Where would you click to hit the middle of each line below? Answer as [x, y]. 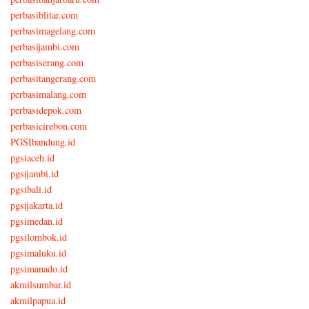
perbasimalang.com [48, 94]
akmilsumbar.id [41, 284]
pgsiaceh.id [32, 157]
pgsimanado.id [39, 268]
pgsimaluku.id [38, 252]
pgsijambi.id [34, 173]
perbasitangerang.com [53, 78]
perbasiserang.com [47, 62]
